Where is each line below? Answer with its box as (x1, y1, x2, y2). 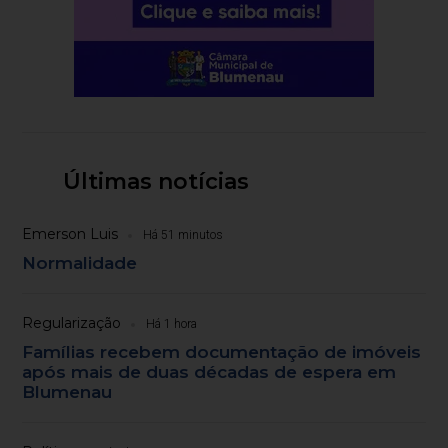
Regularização (22, 314, 122, 333)
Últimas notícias (62, 168, 249, 196)
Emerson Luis (22, 225, 119, 244)
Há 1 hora (146, 317, 198, 332)
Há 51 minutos (143, 228, 224, 243)
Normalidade (22, 253, 138, 274)
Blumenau (22, 382, 113, 403)
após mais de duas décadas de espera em (22, 362, 397, 383)
